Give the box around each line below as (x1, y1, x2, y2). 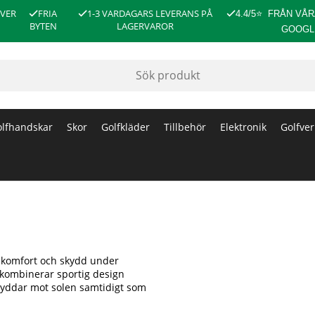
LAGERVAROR (116, 20, 174, 32)
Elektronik (220, 120, 266, 134)
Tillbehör (164, 120, 206, 134)
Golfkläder (101, 120, 150, 134)
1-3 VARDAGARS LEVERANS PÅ (86, 7, 212, 20)
